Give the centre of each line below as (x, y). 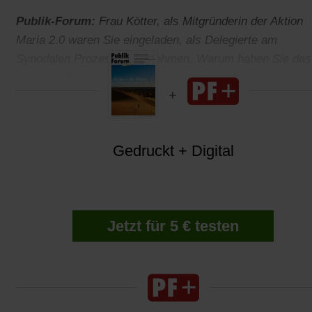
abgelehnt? (44, 78)
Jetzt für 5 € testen (173, 226)
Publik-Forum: (56, 22)
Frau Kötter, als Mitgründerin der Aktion (199, 22)
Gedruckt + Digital (173, 151)
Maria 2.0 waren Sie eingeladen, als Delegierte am (147, 40)
